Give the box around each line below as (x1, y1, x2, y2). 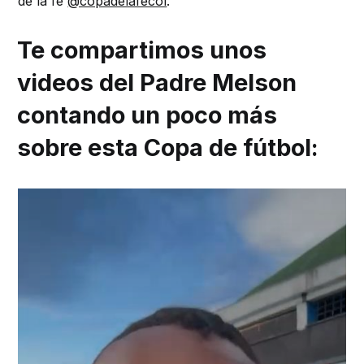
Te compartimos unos (17, 35, 267, 64)
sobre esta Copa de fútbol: (17, 132, 319, 162)
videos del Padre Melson (17, 67, 297, 97)
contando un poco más (17, 100, 278, 129)
